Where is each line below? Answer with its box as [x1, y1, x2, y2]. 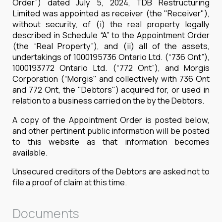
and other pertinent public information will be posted [12, 125, 210, 136]
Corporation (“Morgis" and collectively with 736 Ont [12, 73, 210, 85]
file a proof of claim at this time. [12, 176, 127, 188]
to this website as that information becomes [12, 136, 210, 147]
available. [12, 147, 48, 158]
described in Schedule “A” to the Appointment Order [12, 30, 210, 41]
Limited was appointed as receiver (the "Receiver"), [12, 8, 210, 19]
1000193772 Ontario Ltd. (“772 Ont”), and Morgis [12, 62, 210, 74]
